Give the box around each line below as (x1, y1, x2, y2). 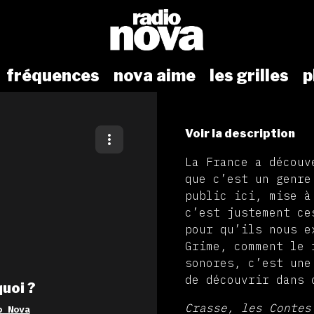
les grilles (210, 66, 289, 86)
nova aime (114, 66, 196, 86)
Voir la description (185, 127, 295, 141)
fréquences (6, 66, 100, 86)
